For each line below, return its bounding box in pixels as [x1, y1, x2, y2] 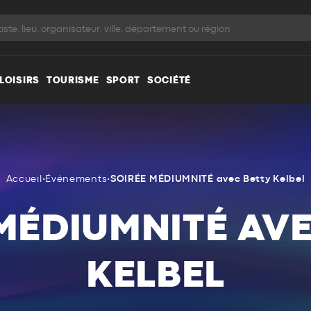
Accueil [6, 174, 42, 184]
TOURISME [46, 75, 99, 85]
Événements [45, 174, 108, 184]
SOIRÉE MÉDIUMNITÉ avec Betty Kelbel [110, 174, 305, 184]
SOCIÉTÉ [147, 75, 191, 85]
